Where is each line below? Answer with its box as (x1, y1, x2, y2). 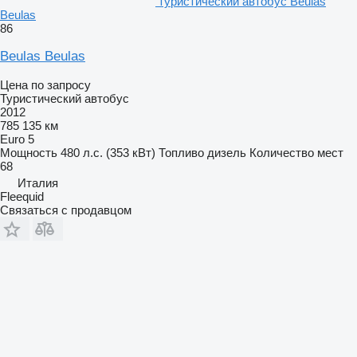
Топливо (159, 146, 204, 159)
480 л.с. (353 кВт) (61, 146, 155, 159)
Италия (18, 176, 58, 190)
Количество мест (249, 146, 343, 159)
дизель (207, 146, 246, 159)
